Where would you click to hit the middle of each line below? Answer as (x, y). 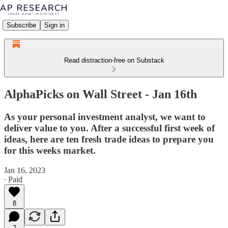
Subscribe (21, 25)
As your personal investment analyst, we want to (105, 117)
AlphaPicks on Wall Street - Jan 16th (101, 94)
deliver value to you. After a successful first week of (109, 128)
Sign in (54, 25)
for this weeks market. (50, 150)
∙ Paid (13, 179)
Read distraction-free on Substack (114, 60)
